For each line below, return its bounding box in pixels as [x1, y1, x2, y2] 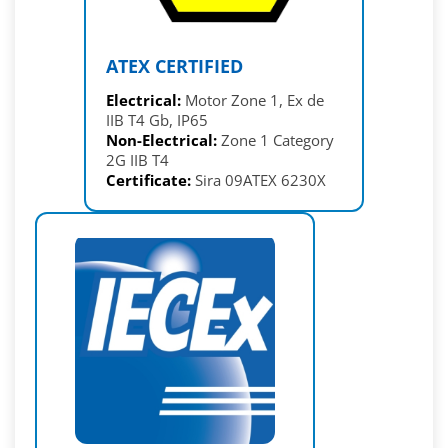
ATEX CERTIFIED [106, 53, 243, 78]
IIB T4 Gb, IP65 [106, 109, 208, 130]
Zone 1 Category [217, 129, 334, 150]
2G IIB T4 [106, 149, 169, 170]
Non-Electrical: [106, 129, 217, 150]
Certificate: [106, 169, 191, 190]
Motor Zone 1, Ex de [181, 89, 324, 110]
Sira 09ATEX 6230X [195, 169, 326, 190]
